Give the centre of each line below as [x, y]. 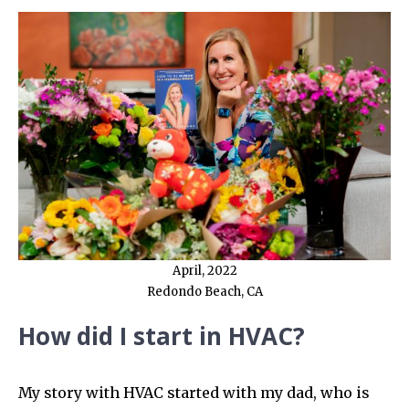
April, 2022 [204, 271]
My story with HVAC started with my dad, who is [194, 393]
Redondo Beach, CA [204, 292]
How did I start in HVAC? [162, 336]
